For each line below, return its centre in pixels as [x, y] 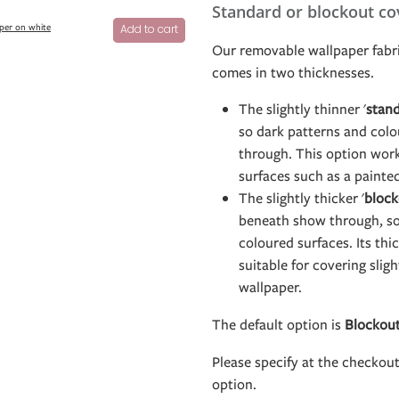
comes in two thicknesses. [294, 73]
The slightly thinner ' [302, 110]
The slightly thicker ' [301, 199]
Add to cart [150, 31]
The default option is [278, 325]
